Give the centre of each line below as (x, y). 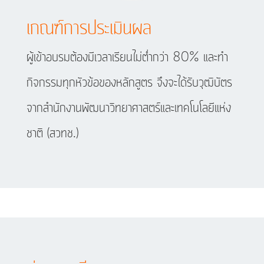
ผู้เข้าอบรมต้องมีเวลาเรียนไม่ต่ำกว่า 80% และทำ (127, 58)
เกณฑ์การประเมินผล (89, 29)
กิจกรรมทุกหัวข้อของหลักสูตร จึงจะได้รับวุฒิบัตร (129, 83)
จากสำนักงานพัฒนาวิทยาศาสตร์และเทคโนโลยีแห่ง (128, 109)
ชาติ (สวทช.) (52, 134)
